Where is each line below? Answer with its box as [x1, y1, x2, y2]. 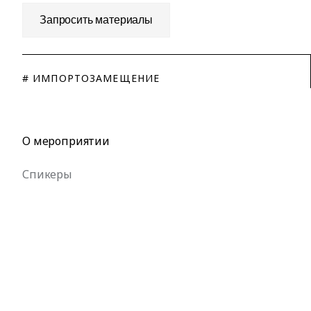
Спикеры [22, 167, 72, 182]
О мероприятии [22, 133, 110, 149]
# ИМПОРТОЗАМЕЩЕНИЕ [22, 72, 160, 85]
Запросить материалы [40, 14, 153, 26]
